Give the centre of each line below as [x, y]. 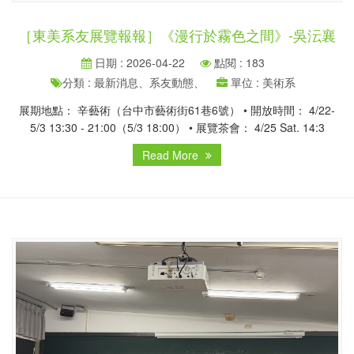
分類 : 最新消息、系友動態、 [134, 83]
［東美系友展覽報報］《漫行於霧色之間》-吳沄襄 [177, 36]
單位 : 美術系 [262, 83]
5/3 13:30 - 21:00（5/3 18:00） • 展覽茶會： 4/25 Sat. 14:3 [177, 128]
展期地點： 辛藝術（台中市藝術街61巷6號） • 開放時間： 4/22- [177, 110]
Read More [172, 155]
